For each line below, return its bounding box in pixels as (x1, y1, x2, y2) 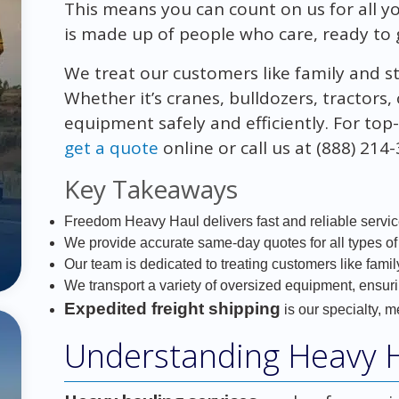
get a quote (63, 135, 159, 159)
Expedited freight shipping (63, 298, 281, 318)
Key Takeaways (63, 171, 238, 206)
